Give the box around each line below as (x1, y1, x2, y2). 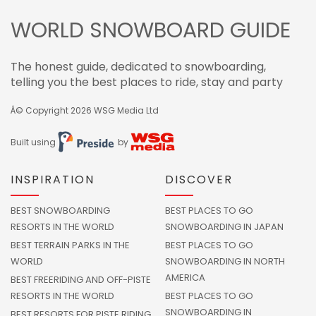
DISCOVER (165, 171, 233, 188)
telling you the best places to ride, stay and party (11, 73, 283, 90)
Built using (11, 135, 58, 148)
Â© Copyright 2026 (11, 104, 94, 116)
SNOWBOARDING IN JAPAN (165, 219, 284, 233)
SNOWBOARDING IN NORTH (165, 254, 285, 268)
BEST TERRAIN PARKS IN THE (11, 238, 130, 252)
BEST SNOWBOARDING (11, 203, 110, 217)
